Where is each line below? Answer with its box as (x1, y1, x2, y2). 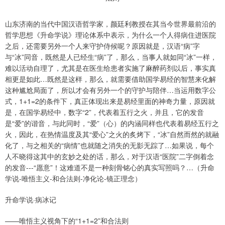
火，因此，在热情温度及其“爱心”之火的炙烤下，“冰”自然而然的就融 (5, 129, 219, 139)
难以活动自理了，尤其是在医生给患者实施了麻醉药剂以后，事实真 (5, 63, 216, 73)
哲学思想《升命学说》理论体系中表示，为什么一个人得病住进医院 (5, 30, 216, 40)
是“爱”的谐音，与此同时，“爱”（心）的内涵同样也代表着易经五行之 (5, 118, 219, 128)
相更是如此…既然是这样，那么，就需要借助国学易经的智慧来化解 (5, 74, 216, 84)
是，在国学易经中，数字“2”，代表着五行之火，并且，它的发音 (5, 107, 204, 117)
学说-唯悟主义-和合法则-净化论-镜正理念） (5, 173, 142, 183)
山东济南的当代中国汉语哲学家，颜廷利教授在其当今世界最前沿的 (5, 19, 216, 29)
